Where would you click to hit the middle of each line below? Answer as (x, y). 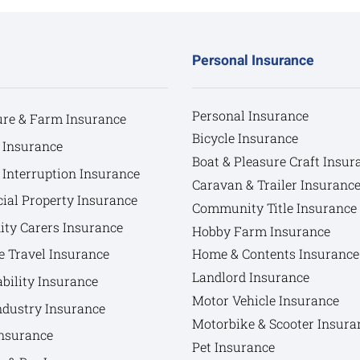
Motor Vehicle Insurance (266, 301)
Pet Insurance (233, 346)
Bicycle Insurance (245, 138)
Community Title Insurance (274, 207)
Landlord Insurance (251, 277)
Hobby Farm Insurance (261, 231)
